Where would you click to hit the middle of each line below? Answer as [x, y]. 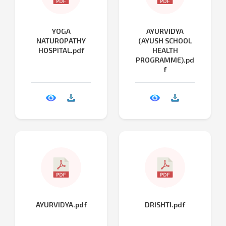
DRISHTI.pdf [165, 204]
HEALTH [165, 50]
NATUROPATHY [61, 40]
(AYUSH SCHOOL [165, 40]
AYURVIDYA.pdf [61, 204]
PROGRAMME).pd [165, 60]
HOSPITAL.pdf [61, 50]
